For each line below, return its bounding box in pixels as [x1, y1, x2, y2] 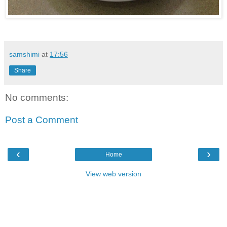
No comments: [5, 92, 68, 103]
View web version [86, 170, 141, 178]
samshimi [9, 50, 40, 59]
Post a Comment [5, 114, 78, 125]
